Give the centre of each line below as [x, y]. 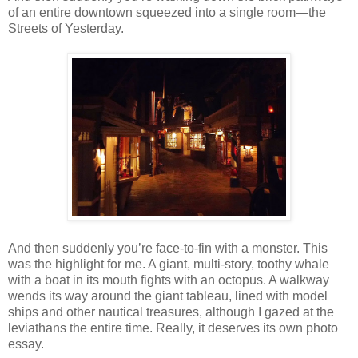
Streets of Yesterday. [66, 28]
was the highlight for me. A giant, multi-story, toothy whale [169, 264]
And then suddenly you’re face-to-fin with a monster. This [168, 248]
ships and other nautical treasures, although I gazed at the [171, 312]
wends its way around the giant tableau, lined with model [168, 296]
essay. [26, 344]
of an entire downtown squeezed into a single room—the [167, 12]
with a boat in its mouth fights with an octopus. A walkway [169, 280]
